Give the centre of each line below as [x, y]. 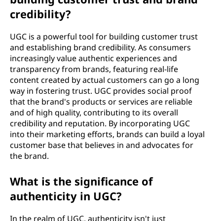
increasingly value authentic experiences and [93, 58]
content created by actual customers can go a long [105, 80]
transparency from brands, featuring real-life [94, 69]
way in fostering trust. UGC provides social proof [101, 91]
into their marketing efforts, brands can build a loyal [107, 134]
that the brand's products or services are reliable [101, 102]
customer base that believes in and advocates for [102, 145]
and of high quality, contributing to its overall [94, 112]
